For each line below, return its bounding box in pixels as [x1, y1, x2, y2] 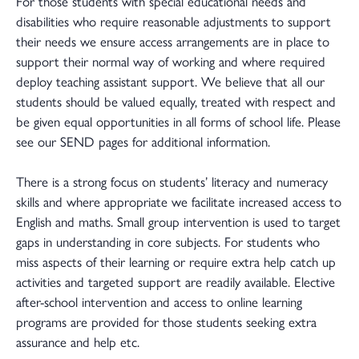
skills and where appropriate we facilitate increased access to [16, 192, 341, 211]
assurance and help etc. [16, 332, 139, 351]
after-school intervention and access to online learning [16, 292, 302, 311]
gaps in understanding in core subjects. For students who [16, 232, 320, 251]
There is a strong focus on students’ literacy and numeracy [16, 171, 328, 191]
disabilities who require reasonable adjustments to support [16, 11, 331, 30]
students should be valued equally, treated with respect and [16, 91, 336, 111]
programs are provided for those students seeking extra [16, 312, 317, 331]
